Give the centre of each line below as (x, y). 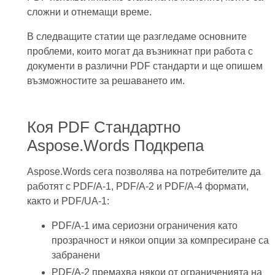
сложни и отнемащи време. (89, 12)
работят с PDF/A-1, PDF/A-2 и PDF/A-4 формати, (137, 186)
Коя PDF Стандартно (103, 127)
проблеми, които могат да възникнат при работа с (140, 51)
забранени (76, 255)
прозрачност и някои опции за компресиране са (160, 240)
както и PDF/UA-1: (68, 201)
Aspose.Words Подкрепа (117, 145)
